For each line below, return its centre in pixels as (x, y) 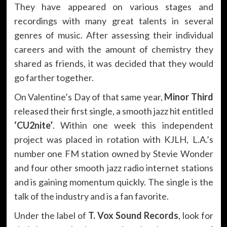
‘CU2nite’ (33, 125)
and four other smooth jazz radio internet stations (113, 167)
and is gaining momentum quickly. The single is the (113, 182)
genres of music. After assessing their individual (113, 35)
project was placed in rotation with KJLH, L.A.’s (113, 139)
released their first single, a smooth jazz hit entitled (113, 111)
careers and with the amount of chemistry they (113, 49)
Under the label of (51, 215)
